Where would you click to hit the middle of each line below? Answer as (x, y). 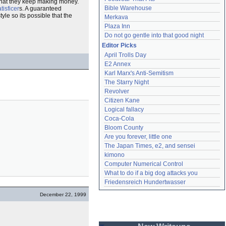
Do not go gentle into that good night (154, 35)
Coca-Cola (119, 119)
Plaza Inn (117, 26)
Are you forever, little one (138, 137)
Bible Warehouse (128, 8)
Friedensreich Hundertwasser (145, 182)
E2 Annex (118, 64)
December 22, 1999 (63, 194)
